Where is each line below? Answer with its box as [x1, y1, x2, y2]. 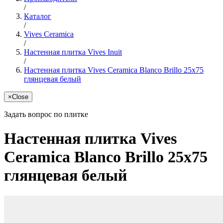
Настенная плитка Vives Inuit [24, 47, 122, 56]
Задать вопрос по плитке [4, 110, 88, 118]
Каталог [24, 11, 51, 20]
